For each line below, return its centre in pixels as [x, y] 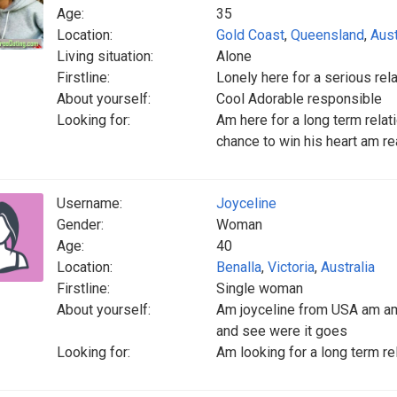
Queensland [327, 35]
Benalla [239, 267]
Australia [348, 267]
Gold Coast [250, 35]
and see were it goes [282, 331]
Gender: [80, 225]
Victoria [291, 267]
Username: [90, 203]
